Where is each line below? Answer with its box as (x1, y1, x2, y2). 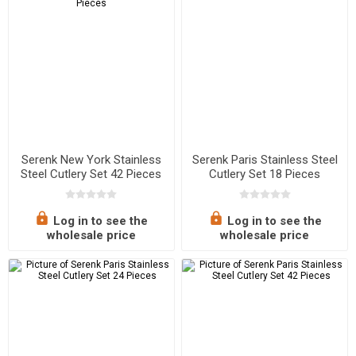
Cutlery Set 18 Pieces (209, 167, 321, 182)
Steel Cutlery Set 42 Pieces (21, 167, 162, 182)
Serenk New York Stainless (21, 153, 161, 168)
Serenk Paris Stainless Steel (192, 153, 338, 168)
